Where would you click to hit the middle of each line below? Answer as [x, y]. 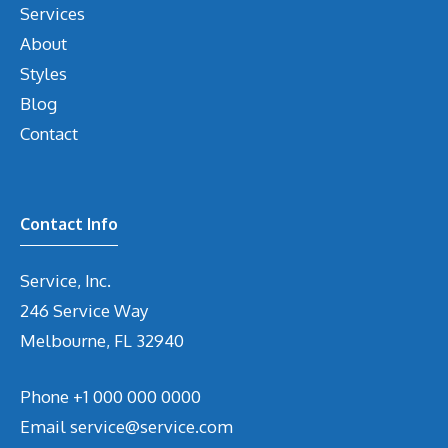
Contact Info [69, 224]
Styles [43, 74]
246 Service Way [84, 311]
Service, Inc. [65, 281]
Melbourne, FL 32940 [102, 341]
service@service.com [151, 426]
